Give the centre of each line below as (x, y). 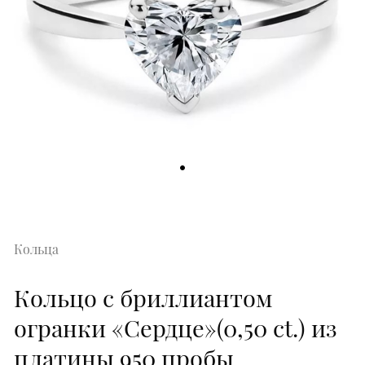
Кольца (36, 248)
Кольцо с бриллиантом (143, 297)
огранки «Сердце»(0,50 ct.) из (176, 327)
